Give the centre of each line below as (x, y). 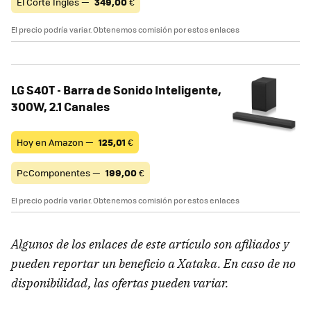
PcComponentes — (60, 172)
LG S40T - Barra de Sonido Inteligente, (116, 89)
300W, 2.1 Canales (60, 106)
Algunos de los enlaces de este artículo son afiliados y (150, 244)
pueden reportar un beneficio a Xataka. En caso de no (153, 263)
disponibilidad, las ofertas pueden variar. (120, 283)
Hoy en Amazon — (56, 142)
